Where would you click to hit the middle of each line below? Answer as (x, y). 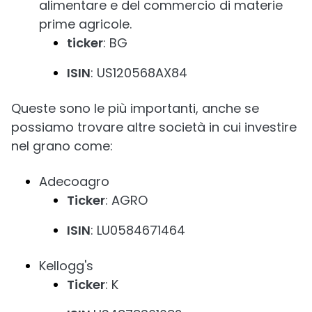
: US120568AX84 (139, 72)
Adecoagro (74, 181)
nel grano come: (62, 146)
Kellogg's (66, 265)
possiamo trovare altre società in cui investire (154, 127)
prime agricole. (85, 24)
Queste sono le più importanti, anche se (135, 108)
